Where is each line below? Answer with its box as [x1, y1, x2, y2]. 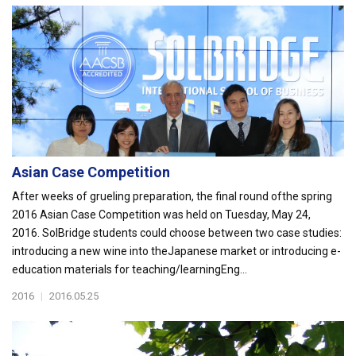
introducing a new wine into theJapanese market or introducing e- [12, 245, 341, 257]
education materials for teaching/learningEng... [12, 263, 247, 276]
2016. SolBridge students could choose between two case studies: [12, 226, 342, 239]
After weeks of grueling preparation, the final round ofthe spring [12, 190, 332, 203]
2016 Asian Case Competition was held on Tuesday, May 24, [12, 208, 311, 221]
